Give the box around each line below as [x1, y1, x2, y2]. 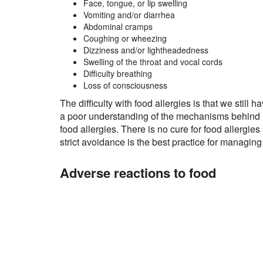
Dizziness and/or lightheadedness [83, 44, 208, 56]
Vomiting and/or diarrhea [83, 9, 175, 21]
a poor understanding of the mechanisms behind [60, 109, 260, 123]
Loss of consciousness [83, 79, 167, 92]
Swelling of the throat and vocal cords [83, 56, 222, 68]
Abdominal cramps [83, 21, 153, 33]
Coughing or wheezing [83, 32, 167, 45]
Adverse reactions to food [60, 163, 216, 183]
